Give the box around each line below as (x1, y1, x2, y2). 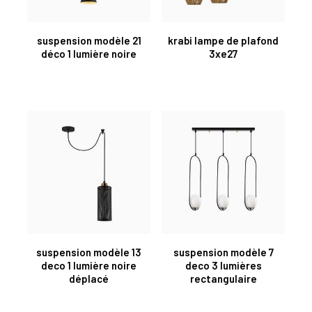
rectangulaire (189, 272, 257, 285)
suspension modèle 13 (36, 245, 141, 258)
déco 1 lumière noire (41, 47, 136, 60)
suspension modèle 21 (36, 33, 141, 47)
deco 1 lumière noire (41, 258, 136, 272)
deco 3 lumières (185, 258, 262, 272)
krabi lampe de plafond (168, 33, 279, 47)
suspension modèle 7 (173, 245, 274, 258)
